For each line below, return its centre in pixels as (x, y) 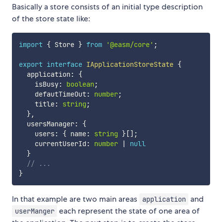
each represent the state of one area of (129, 211)
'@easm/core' (130, 45)
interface (64, 65)
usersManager (46, 124)
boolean (80, 84)
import (30, 45)
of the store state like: (51, 19)
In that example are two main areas (76, 199)
